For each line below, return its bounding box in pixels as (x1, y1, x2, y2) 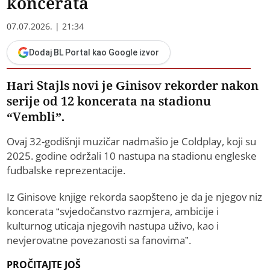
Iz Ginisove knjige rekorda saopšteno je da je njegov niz (7, 190, 263, 204)
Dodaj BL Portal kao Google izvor (29, 48, 160, 58)
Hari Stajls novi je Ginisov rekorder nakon (7, 77, 259, 94)
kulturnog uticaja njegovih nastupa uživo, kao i (7, 219, 219, 233)
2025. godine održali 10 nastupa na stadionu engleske (7, 149, 257, 163)
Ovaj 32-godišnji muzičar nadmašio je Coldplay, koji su (7, 134, 257, 149)
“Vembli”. (7, 108, 65, 125)
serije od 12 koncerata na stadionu (7, 93, 212, 110)
